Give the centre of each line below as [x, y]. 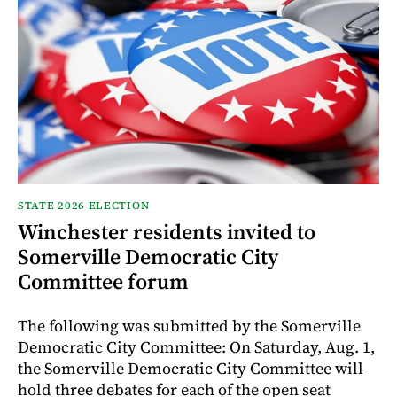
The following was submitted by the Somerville [189, 325]
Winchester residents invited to [167, 231]
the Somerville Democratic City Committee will [191, 368]
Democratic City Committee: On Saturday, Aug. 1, [196, 346]
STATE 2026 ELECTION [84, 205]
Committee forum [103, 281]
